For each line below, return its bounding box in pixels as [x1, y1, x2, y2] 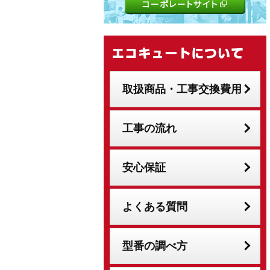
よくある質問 [122, 200, 187, 213]
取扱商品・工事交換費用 [122, 83, 242, 95]
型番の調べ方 [122, 239, 187, 252]
